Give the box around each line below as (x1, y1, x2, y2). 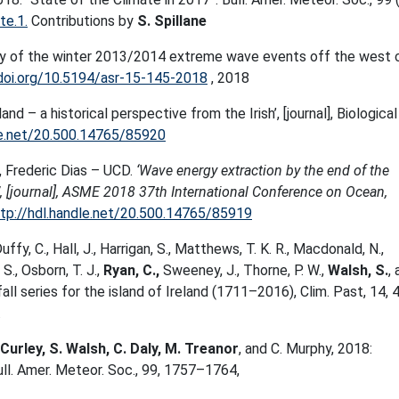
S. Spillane (137, 12, 207, 29)
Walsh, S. (328, 262, 388, 279)
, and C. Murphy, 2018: (239, 340, 372, 357)
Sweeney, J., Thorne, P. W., (159, 262, 328, 279)
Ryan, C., (103, 262, 159, 279)
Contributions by (28, 12, 137, 29)
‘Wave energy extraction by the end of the (136, 162, 389, 179)
